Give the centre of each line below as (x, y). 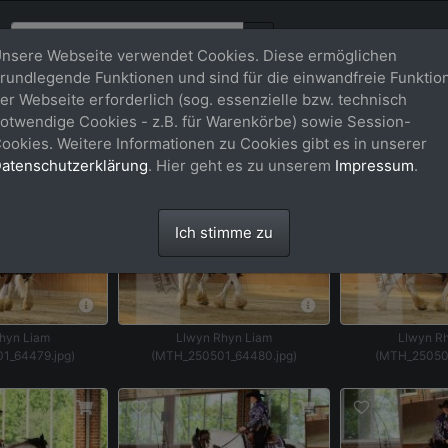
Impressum (374, 165)
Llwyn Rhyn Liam (224, 337)
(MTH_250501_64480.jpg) (224, 355)
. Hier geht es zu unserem (241, 165)
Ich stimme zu (224, 232)
